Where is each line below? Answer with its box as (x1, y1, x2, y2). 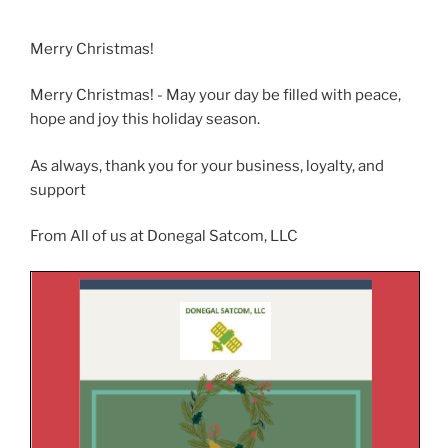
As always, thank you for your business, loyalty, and (30, 156, 384, 175)
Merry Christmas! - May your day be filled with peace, (30, 86, 401, 105)
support (30, 180, 86, 199)
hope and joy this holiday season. (30, 110, 260, 129)
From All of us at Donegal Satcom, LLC (30, 227, 298, 246)
